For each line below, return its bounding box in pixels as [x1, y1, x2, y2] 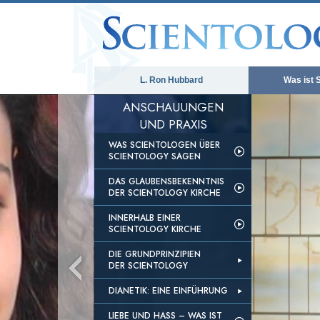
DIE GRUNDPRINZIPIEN [109, 248, 201, 261]
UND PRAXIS [139, 116, 207, 133]
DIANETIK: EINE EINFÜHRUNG [109, 284, 228, 297]
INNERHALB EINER [109, 211, 181, 224]
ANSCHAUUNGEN [122, 99, 224, 116]
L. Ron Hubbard [139, 75, 203, 85]
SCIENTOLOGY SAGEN [109, 150, 201, 163]
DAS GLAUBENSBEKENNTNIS [109, 175, 224, 188]
